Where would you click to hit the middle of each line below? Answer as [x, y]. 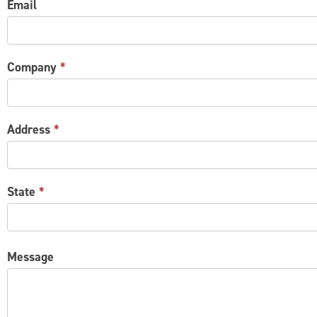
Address [30, 130]
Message [30, 257]
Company [34, 68]
